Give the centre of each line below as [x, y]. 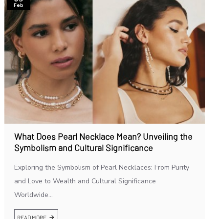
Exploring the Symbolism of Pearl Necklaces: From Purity [101, 168]
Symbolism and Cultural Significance [83, 148]
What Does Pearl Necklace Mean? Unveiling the [103, 137]
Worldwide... [33, 195]
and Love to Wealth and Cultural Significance [85, 181]
